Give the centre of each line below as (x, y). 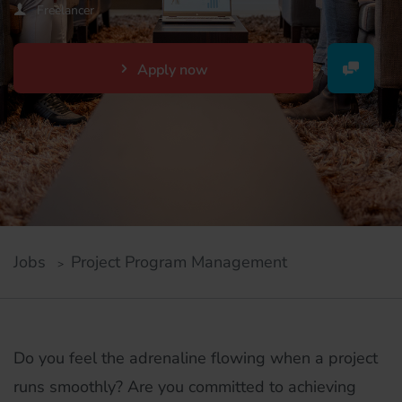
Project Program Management (179, 262)
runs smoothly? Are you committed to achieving (185, 387)
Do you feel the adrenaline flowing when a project (196, 358)
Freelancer (66, 10)
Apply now (172, 70)
